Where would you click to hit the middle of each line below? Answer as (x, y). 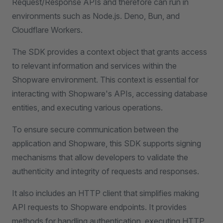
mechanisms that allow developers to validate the (100, 157)
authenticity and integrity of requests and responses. (106, 171)
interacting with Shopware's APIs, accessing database (110, 94)
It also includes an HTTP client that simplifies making (106, 193)
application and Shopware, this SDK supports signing (107, 143)
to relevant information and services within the (94, 66)
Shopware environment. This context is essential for (105, 80)
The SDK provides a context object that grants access (110, 52)
